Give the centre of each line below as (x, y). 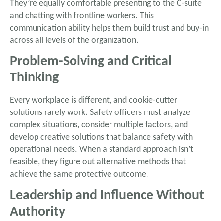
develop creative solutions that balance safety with (101, 138)
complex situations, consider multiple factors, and (99, 125)
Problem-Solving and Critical (91, 62)
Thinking (34, 78)
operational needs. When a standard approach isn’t (102, 150)
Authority (37, 212)
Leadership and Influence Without (107, 196)
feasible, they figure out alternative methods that (98, 162)
